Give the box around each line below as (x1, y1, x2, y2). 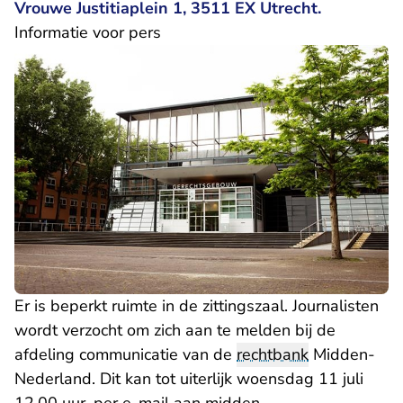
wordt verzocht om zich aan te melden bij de (14, 319, 336, 342)
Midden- (309, 344, 375, 366)
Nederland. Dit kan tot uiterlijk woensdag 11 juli (14, 368, 363, 390)
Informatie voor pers (14, 22, 161, 43)
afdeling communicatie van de (14, 344, 237, 366)
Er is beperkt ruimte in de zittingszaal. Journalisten (14, 295, 379, 318)
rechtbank (237, 344, 309, 366)
